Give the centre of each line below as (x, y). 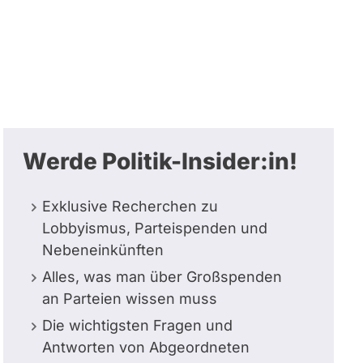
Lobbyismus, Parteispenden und (155, 228)
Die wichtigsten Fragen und (137, 325)
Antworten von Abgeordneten (146, 347)
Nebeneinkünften (103, 250)
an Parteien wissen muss (130, 299)
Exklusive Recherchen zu (130, 206)
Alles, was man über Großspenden (162, 277)
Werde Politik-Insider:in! (160, 161)
